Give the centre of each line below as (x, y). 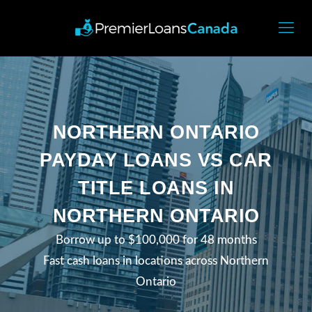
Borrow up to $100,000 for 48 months (156, 240)
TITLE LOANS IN (156, 188)
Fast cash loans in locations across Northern (156, 260)
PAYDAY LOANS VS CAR (156, 160)
